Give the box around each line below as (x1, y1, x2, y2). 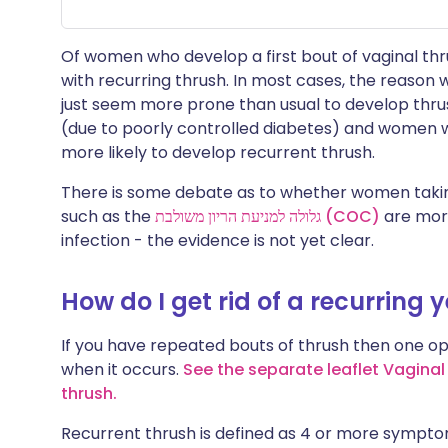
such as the (61, 205, 155, 228)
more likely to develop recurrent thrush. (61, 141, 375, 164)
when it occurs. (61, 358, 183, 381)
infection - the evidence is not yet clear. (61, 229, 374, 252)
